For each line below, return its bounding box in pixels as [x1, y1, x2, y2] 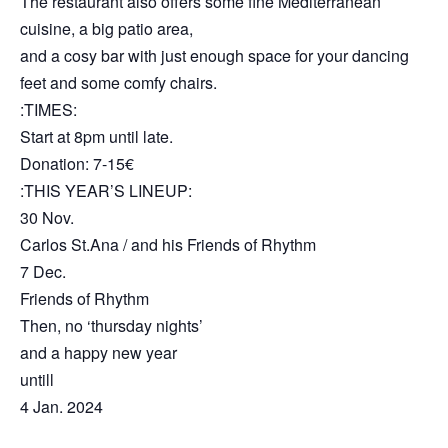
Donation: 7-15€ [20, 151, 134, 175]
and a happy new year [20, 340, 177, 364]
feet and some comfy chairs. [20, 70, 217, 94]
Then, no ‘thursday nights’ [20, 313, 203, 337]
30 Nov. [20, 205, 74, 229]
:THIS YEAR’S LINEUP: [20, 178, 192, 202]
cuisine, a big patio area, [20, 16, 193, 40]
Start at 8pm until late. [20, 124, 173, 148]
